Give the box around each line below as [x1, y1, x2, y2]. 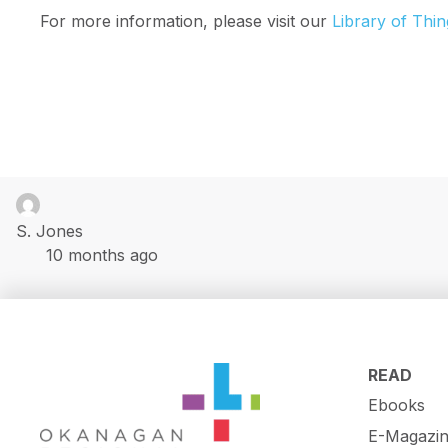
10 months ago [46, 245, 158, 266]
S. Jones [16, 221, 83, 242]
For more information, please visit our [40, 10, 332, 31]
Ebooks [368, 395, 425, 416]
